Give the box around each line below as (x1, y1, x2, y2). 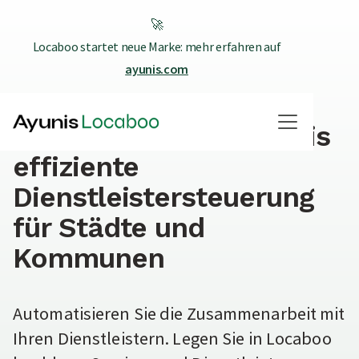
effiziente (13, 149, 139, 184)
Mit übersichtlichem (13, 88, 277, 123)
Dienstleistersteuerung (13, 179, 314, 214)
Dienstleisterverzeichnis (13, 119, 330, 153)
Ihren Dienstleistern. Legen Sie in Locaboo (13, 327, 332, 350)
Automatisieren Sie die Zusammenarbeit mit (13, 302, 345, 325)
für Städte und (13, 210, 205, 244)
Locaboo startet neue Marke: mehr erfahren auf (32, 38, 281, 54)
